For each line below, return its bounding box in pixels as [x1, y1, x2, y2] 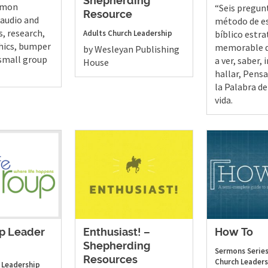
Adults [83, 28, 106, 39]
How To [214, 227, 253, 238]
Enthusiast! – [83, 227, 150, 238]
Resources [83, 254, 138, 266]
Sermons [214, 245, 245, 256]
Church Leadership [107, 28, 172, 39]
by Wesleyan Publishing [83, 43, 179, 56]
